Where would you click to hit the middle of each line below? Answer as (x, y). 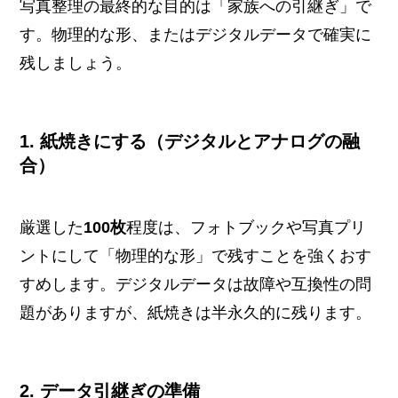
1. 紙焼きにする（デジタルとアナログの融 (190, 142)
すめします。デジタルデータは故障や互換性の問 (196, 284)
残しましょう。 (76, 64)
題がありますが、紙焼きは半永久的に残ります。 (196, 312)
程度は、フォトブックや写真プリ (247, 227)
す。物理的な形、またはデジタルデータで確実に (196, 35)
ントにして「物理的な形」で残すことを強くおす (196, 255)
